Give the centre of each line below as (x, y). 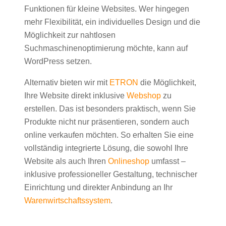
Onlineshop (129, 161)
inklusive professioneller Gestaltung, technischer (111, 175)
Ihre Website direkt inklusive (75, 96)
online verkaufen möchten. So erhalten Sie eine (109, 135)
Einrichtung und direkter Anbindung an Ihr (98, 188)
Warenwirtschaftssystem (67, 201)
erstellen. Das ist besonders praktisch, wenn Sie (110, 109)
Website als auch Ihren (66, 161)
